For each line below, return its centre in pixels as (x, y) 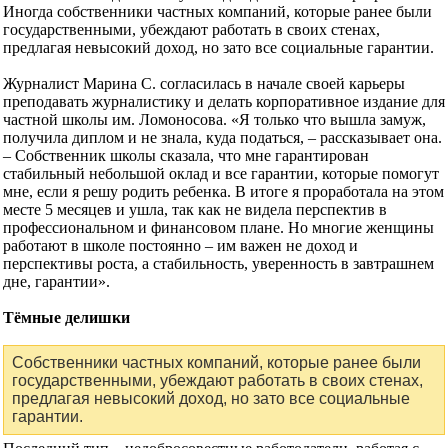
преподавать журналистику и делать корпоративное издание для (224, 102)
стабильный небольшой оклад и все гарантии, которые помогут (221, 174)
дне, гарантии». (56, 282)
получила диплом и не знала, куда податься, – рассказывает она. (222, 138)
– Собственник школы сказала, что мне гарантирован (186, 156)
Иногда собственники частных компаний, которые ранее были (217, 12)
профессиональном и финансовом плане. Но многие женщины (218, 228)
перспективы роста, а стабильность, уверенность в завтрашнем (218, 264)
